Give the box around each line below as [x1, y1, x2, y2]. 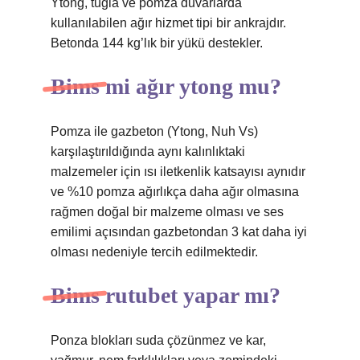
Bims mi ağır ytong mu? [51, 74, 281, 99]
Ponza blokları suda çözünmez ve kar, [51, 333, 266, 347]
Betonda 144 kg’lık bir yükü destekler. [51, 36, 263, 50]
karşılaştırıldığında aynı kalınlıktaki [51, 145, 245, 158]
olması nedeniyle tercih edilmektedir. [51, 245, 258, 259]
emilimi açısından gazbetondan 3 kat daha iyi [51, 225, 307, 239]
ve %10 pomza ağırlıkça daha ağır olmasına [51, 185, 299, 198]
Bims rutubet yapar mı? [51, 283, 280, 308]
